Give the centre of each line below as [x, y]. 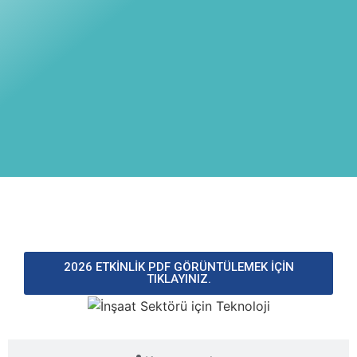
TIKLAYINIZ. [178, 279]
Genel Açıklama [185, 206]
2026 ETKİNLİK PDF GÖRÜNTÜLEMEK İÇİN [178, 267]
